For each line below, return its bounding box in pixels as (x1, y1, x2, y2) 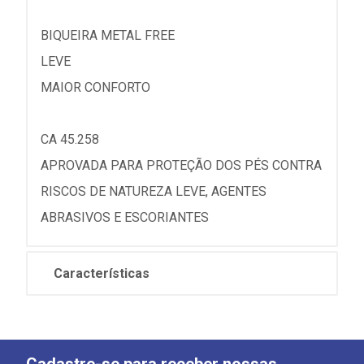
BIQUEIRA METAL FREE (41, 28, 175, 43)
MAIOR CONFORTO (41, 80, 150, 95)
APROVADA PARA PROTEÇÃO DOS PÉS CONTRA (41, 158, 322, 173)
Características (54, 266, 149, 281)
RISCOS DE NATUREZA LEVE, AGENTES (41, 184, 266, 199)
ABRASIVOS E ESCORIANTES (41, 210, 209, 225)
